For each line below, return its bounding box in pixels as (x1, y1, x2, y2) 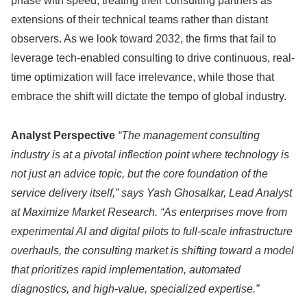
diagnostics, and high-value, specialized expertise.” (11, 282, 259, 295)
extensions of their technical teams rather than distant (11, 13, 268, 25)
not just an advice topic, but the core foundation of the (11, 167, 268, 180)
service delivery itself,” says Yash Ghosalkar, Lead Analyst (11, 186, 292, 199)
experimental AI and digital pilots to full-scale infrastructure (11, 225, 293, 237)
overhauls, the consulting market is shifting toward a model (11, 244, 294, 256)
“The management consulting (118, 129, 260, 141)
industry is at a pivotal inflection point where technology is (11, 148, 289, 160)
